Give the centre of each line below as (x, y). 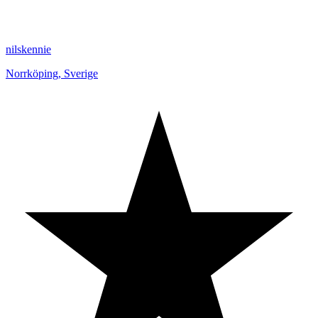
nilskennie (28, 50)
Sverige (81, 74)
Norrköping (32, 74)
